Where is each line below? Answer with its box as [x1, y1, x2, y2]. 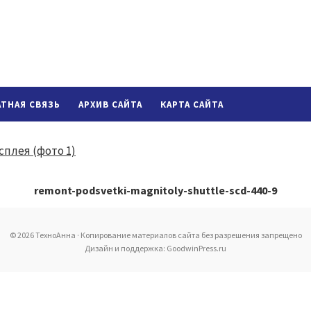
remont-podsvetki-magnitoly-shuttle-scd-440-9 [34, 183, 277, 197]
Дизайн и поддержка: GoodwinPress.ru [85, 243, 226, 253]
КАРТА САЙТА [160, 99, 224, 110]
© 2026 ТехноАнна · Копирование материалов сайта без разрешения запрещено [9, 230, 302, 240]
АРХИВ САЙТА [78, 99, 142, 110]
